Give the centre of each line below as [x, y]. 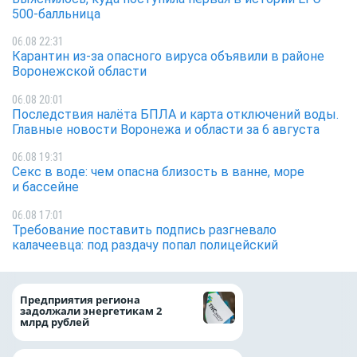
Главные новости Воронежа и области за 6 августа [166, 129]
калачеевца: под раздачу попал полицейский [145, 245]
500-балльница [56, 14]
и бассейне [45, 187]
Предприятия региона [80, 300]
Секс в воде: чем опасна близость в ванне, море [158, 172]
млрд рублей [56, 322]
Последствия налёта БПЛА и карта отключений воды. [175, 114]
